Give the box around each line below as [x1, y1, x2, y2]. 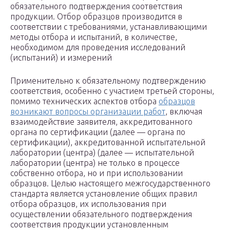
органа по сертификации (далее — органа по [10, 127, 185, 137]
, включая [165, 107, 202, 117]
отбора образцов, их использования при [10, 199, 166, 209]
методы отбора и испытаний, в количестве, [10, 32, 177, 42]
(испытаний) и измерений [10, 53, 112, 63]
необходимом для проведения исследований [10, 43, 185, 52]
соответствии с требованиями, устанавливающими [10, 22, 207, 32]
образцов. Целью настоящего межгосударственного [10, 179, 210, 188]
